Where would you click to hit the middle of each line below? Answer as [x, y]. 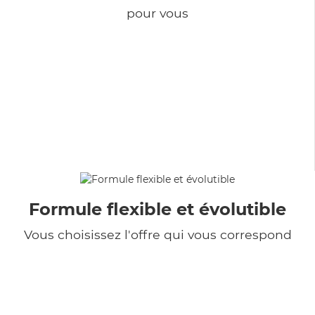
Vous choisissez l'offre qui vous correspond [157, 234]
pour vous [157, 13]
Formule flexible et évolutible [157, 209]
